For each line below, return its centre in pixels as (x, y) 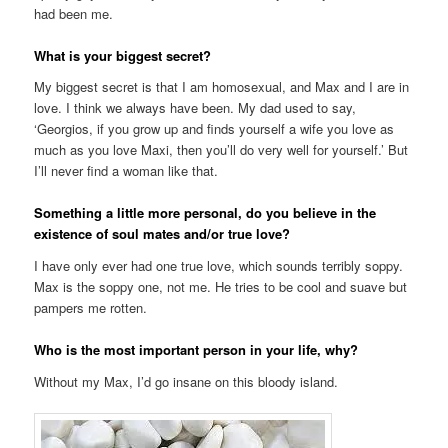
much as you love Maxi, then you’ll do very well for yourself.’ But (221, 150)
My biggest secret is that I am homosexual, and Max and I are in (222, 87)
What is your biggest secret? (123, 55)
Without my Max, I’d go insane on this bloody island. (186, 381)
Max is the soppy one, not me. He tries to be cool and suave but (221, 286)
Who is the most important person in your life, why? (196, 349)
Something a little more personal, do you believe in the (205, 213)
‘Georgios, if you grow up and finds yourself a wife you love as (214, 129)
